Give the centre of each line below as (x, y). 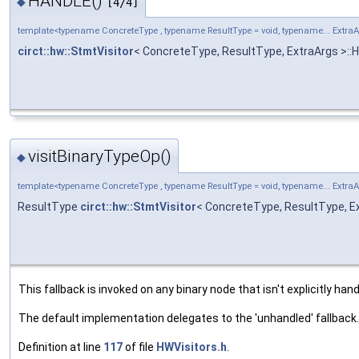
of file (139, 347)
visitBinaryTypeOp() (100, 156)
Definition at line (61, 347)
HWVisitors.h (192, 347)
